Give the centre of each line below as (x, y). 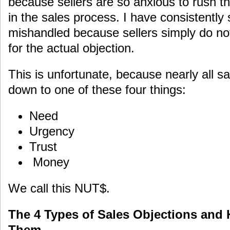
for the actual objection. (71, 48)
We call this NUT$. (59, 188)
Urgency (52, 131)
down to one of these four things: (97, 89)
